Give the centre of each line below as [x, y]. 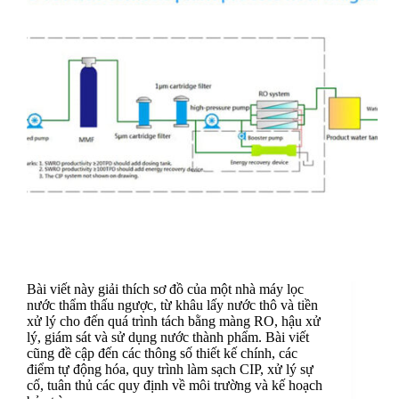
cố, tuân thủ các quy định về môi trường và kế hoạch [175, 386]
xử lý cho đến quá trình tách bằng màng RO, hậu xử [174, 322]
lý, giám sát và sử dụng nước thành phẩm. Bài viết [168, 338]
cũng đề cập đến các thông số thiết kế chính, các [162, 354]
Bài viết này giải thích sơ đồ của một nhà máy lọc [165, 289]
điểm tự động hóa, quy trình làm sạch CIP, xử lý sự [170, 370]
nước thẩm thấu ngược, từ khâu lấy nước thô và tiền [172, 305]
